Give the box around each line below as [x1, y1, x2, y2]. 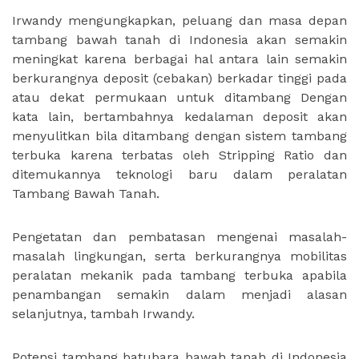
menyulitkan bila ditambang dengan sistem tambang [12, 127, 347, 143]
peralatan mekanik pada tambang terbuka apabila [12, 267, 347, 283]
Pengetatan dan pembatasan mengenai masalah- [12, 228, 347, 244]
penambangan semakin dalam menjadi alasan [12, 286, 347, 302]
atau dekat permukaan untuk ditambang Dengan [12, 89, 347, 105]
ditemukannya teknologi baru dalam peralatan [12, 166, 347, 182]
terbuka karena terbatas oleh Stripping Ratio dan [12, 147, 347, 163]
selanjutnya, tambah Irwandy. [12, 305, 195, 321]
